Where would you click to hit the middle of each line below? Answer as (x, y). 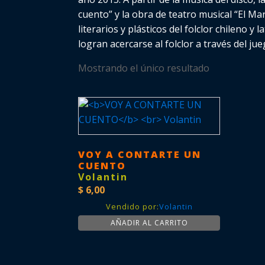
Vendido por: (132, 206)
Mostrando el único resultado (144, 68)
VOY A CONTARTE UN (140, 154)
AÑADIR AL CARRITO (149, 223)
